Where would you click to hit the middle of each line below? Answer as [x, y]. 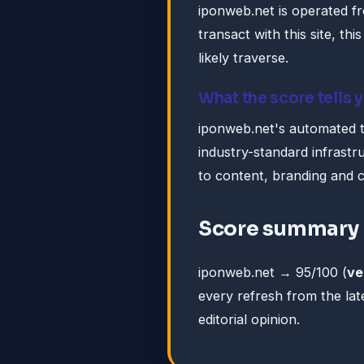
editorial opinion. [249, 320]
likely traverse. [243, 58]
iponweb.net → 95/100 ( [273, 273]
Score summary [279, 229]
